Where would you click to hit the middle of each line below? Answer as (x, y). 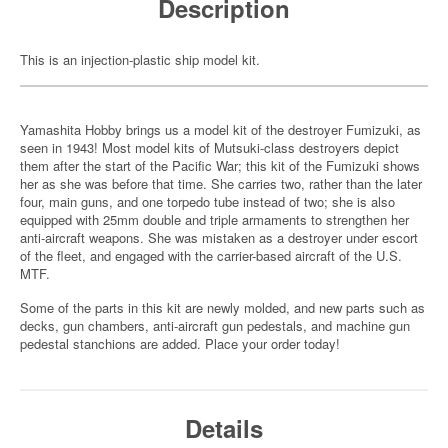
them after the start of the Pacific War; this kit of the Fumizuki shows (220, 165)
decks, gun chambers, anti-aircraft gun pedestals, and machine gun (215, 325)
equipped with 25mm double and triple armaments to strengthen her (214, 219)
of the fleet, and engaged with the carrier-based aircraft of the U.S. (211, 255)
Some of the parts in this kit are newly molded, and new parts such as (222, 307)
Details (224, 428)
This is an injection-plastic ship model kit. (140, 59)
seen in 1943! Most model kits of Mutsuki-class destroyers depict (209, 147)
